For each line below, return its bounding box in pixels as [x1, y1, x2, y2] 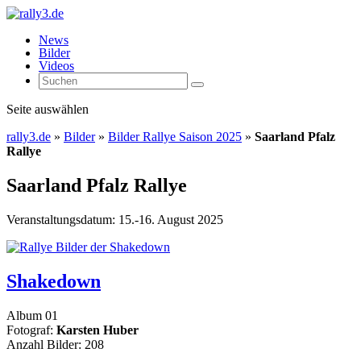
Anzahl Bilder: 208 [6, 337, 104, 351]
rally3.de [6, 130, 51, 143]
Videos [39, 59, 74, 73]
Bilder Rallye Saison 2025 [108, 130, 242, 143]
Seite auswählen [6, 102, 89, 116]
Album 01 [6, 308, 58, 322]
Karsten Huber [56, 322, 139, 337]
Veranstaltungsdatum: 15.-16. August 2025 [6, 212, 223, 226]
